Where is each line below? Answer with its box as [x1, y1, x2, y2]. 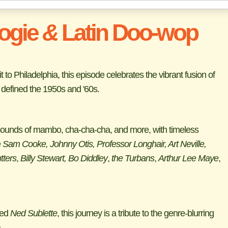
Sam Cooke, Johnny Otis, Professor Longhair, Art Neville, [2, 139, 206, 149]
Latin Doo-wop [56, 19, 197, 46]
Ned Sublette [8, 208, 57, 218]
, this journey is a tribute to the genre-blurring [56, 208, 214, 218]
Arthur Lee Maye [158, 153, 218, 163]
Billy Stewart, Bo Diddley [20, 153, 107, 163]
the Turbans [111, 153, 154, 163]
